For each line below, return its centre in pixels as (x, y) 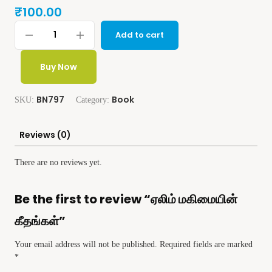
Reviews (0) (45, 134)
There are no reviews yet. (58, 162)
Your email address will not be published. (86, 244)
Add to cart (140, 35)
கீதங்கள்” (40, 221)
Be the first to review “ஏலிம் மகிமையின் (126, 199)
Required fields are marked (206, 244)
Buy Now (59, 66)
